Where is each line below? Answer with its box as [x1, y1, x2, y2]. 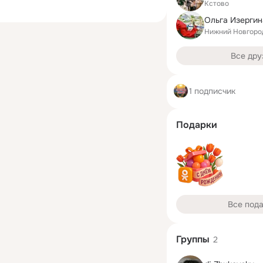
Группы [176, 233, 210, 245]
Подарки [176, 119, 217, 131]
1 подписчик [189, 85, 235, 96]
